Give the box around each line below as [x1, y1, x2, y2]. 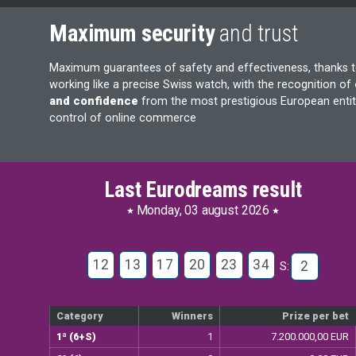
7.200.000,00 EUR [271, 331, 350, 343]
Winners [172, 310, 214, 323]
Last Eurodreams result [104, 176, 302, 203]
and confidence [49, 94, 141, 108]
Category [56, 310, 104, 323]
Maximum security [49, 19, 215, 47]
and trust [215, 19, 299, 47]
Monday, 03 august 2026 [136, 202, 270, 218]
